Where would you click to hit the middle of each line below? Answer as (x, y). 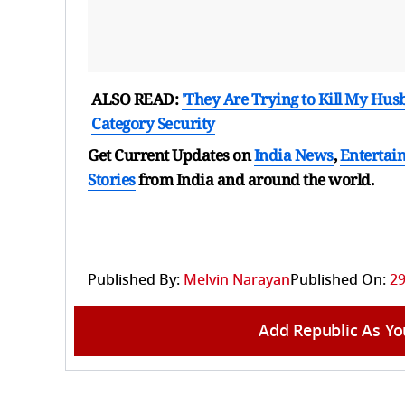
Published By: (134, 280)
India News (293, 155)
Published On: (338, 280)
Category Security (153, 123)
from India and (191, 179)
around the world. (310, 179)
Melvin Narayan (237, 280)
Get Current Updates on (171, 155)
